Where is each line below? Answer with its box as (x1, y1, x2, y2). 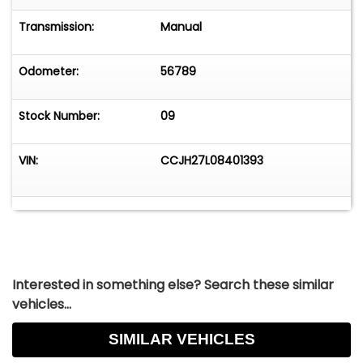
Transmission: (19, 19, 94, 36)
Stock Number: (19, 108, 100, 125)
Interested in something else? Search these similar (12, 275, 334, 294)
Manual (160, 19, 203, 36)
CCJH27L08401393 (160, 152, 264, 169)
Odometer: (19, 63, 79, 80)
